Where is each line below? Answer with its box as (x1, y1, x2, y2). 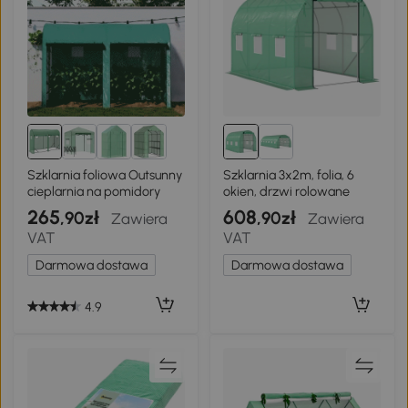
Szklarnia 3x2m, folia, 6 (223, 166, 355, 183)
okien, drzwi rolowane (223, 182, 351, 199)
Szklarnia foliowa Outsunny (26, 166, 182, 183)
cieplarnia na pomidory (26, 182, 160, 199)
